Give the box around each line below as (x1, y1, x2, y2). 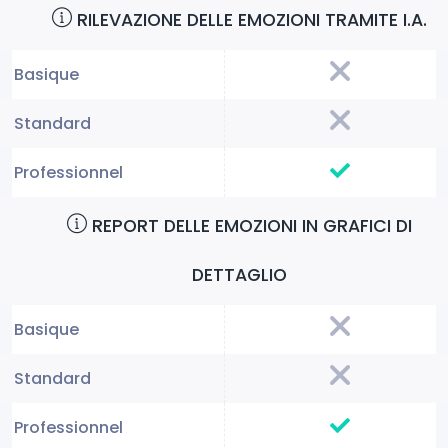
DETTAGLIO (191, 263, 287, 287)
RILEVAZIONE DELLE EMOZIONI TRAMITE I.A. (71, 8, 427, 32)
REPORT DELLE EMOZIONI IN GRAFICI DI (86, 214, 412, 238)
